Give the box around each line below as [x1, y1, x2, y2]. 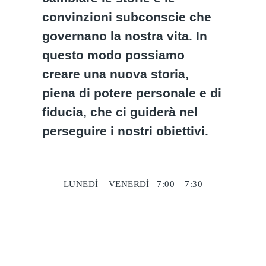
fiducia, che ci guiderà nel [42, 105, 198, 119]
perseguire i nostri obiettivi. [42, 124, 209, 138]
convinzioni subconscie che [42, 10, 212, 24]
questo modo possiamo [42, 48, 185, 62]
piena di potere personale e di [42, 86, 222, 100]
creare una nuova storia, [42, 67, 189, 81]
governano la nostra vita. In [42, 29, 208, 43]
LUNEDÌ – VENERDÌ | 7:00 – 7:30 [63, 179, 203, 189]
